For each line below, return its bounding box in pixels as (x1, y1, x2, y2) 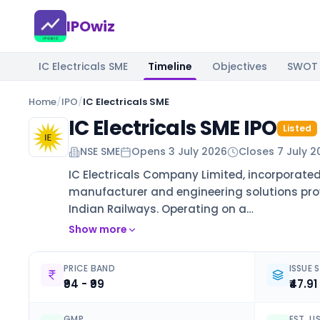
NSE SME (80, 144, 120, 159)
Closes (239, 144, 277, 159)
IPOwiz (66, 16, 115, 36)
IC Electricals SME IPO (69, 114, 277, 142)
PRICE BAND (64, 262, 115, 274)
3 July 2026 (169, 144, 227, 159)
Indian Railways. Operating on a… (69, 201, 254, 216)
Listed (282, 122, 312, 134)
